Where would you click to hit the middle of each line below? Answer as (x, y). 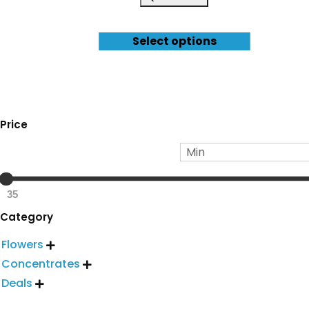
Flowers (22, 245)
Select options (174, 41)
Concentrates (41, 264)
